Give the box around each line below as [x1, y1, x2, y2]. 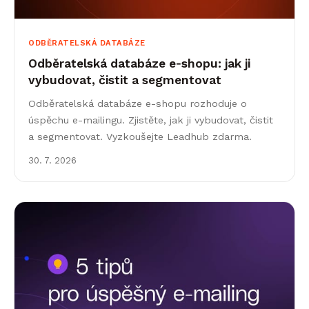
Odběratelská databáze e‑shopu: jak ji [28, 57, 250, 71]
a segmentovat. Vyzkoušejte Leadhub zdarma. [28, 131, 252, 143]
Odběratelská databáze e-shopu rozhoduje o [28, 98, 247, 110]
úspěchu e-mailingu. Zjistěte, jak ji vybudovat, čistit [28, 114, 273, 126]
